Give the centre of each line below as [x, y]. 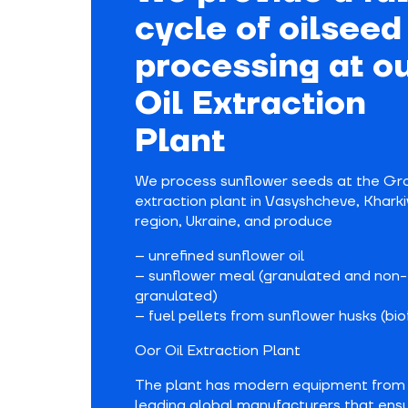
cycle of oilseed [268, 29]
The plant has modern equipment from [270, 385]
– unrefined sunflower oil [219, 256]
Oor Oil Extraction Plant [218, 351]
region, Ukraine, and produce [234, 221]
